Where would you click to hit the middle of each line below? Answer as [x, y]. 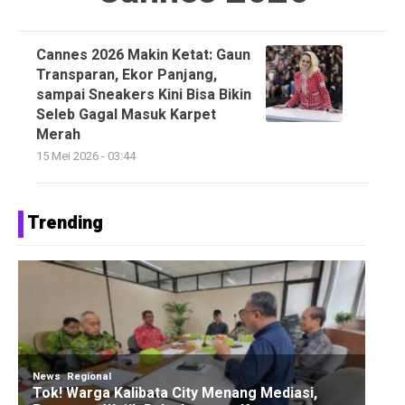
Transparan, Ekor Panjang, [127, 75]
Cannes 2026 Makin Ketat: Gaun [143, 56]
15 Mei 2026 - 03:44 [86, 157]
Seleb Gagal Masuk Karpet [126, 115]
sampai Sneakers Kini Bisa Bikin [144, 95]
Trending [65, 223]
